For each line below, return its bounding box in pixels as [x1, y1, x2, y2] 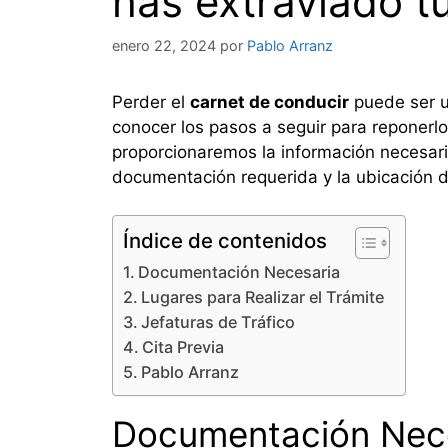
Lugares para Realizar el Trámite [141, 287, 385, 308]
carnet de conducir [190, 91, 349, 112]
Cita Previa [142, 337, 225, 358]
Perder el [112, 91, 190, 112]
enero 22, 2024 [112, 36, 216, 54]
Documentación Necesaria [138, 262, 341, 283]
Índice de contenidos [123, 228, 327, 254]
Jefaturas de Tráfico [141, 312, 296, 333]
